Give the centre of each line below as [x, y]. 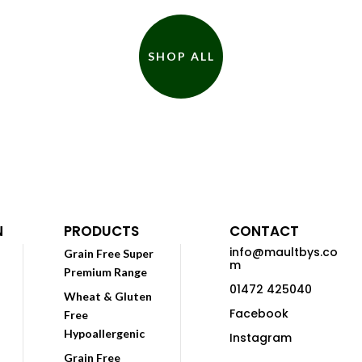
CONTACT [264, 232]
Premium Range [105, 272]
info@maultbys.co [284, 253]
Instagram [261, 338]
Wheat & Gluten [108, 297]
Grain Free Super [109, 254]
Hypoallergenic [104, 334]
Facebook [259, 314]
